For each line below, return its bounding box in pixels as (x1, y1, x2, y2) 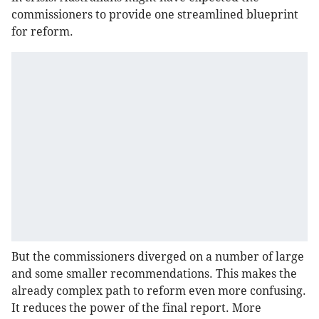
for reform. (11, 25, 73, 39)
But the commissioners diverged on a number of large (11, 250, 304, 264)
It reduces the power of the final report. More (11, 301, 261, 315)
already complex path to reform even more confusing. (11, 284, 306, 298)
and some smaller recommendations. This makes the (11, 267, 297, 281)
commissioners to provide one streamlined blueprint (11, 8, 298, 22)
